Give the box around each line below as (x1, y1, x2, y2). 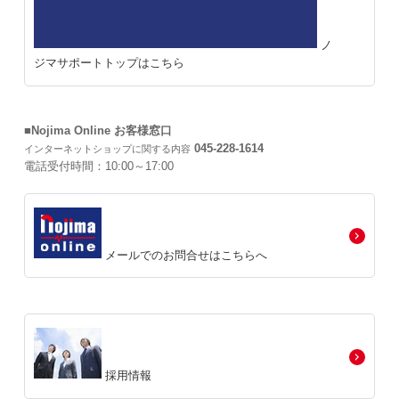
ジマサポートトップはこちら (34, 55, 184, 69)
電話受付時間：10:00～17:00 (24, 159, 174, 173)
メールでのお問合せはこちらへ (102, 248, 267, 261)
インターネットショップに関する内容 (24, 142, 191, 154)
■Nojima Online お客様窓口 (24, 123, 172, 137)
